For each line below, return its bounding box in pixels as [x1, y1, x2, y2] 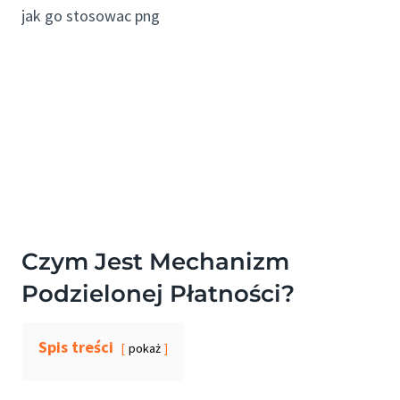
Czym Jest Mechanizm [21, 247, 289, 277]
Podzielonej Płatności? [21, 279, 295, 309]
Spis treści [38, 337, 113, 358]
